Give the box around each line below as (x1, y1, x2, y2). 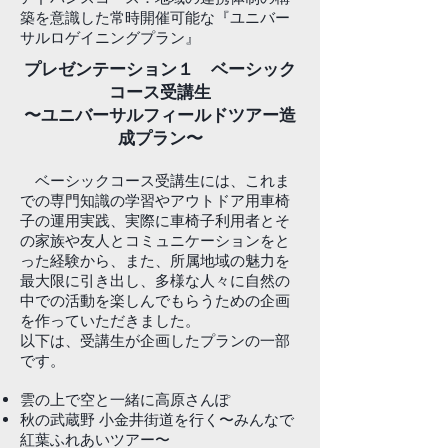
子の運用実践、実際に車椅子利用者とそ (20, 211, 290, 230)
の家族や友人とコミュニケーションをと (20, 231, 290, 250)
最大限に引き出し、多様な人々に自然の (20, 271, 290, 290)
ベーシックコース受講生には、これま (20, 171, 290, 190)
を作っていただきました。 (20, 311, 200, 330)
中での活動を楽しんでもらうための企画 (20, 291, 290, 310)
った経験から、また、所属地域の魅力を (20, 251, 290, 270)
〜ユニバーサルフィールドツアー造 (24, 104, 296, 125)
